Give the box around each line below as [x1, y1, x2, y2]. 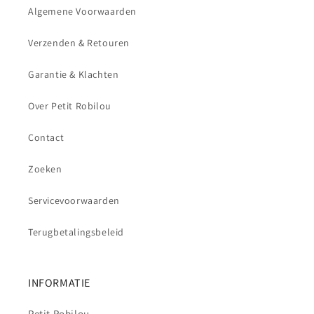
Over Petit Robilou [28, 99, 111, 112]
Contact [28, 130, 64, 144]
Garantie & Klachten [28, 67, 119, 81]
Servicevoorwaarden [28, 193, 120, 207]
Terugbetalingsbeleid [28, 225, 124, 238]
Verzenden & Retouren [28, 36, 130, 49]
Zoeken [28, 162, 62, 175]
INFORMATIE [28, 275, 90, 290]
